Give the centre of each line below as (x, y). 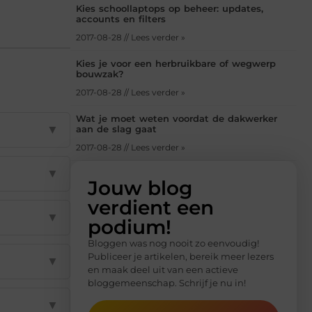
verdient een (151, 208)
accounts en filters (121, 19)
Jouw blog (140, 188)
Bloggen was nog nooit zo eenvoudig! (173, 243)
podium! (130, 227)
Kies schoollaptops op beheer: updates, (170, 9)
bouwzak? (100, 74)
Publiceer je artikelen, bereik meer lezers (181, 257)
